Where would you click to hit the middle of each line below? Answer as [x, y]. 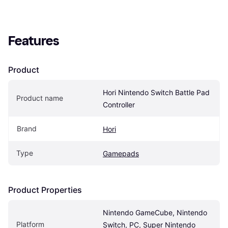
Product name [40, 98]
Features [34, 41]
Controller [119, 105]
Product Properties [45, 190]
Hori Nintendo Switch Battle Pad [156, 93]
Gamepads [121, 154]
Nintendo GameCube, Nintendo [155, 213]
